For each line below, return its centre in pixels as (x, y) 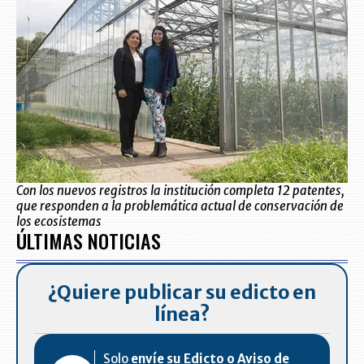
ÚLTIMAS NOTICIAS (89, 240)
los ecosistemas (59, 221)
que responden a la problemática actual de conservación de (180, 206)
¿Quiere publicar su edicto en (182, 292)
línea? (182, 314)
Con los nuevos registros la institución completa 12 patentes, (180, 191)
